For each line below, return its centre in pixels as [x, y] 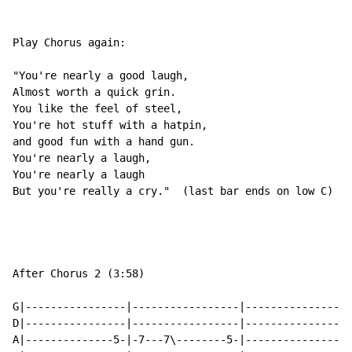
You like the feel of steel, [97, 109]
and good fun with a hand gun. [104, 142]
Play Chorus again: [69, 43]
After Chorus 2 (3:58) [79, 274]
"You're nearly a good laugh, [101, 76]
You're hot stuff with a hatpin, [110, 125]
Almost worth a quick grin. [94, 92]
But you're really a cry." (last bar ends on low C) [173, 191]
